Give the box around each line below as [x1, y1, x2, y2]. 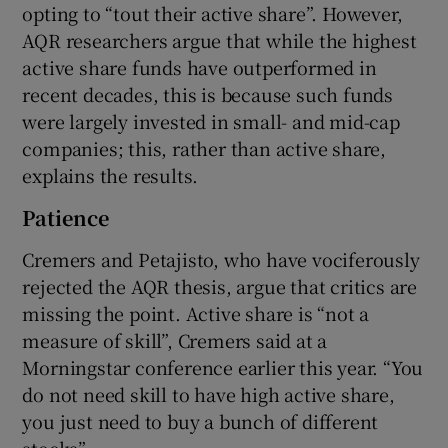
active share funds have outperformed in [22, 54, 377, 81]
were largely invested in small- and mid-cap [22, 108, 400, 135]
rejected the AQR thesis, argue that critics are [22, 273, 418, 300]
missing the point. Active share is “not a [22, 300, 370, 327]
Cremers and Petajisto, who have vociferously [22, 246, 420, 273]
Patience [22, 203, 110, 233]
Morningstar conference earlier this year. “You [22, 354, 424, 381]
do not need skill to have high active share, [22, 381, 395, 408]
